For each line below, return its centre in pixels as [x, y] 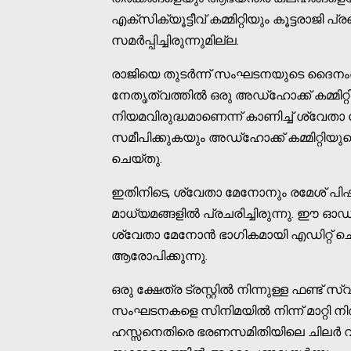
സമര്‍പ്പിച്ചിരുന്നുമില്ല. [175, 40]
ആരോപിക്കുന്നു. [159, 255]
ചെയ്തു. [137, 158]
